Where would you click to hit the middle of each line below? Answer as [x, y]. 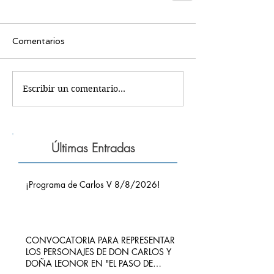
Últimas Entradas [93, 148]
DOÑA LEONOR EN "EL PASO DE [89, 263]
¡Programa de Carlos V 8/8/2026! [93, 184]
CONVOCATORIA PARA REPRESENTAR [100, 240]
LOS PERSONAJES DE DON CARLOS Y [98, 252]
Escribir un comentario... [74, 88]
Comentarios [39, 41]
